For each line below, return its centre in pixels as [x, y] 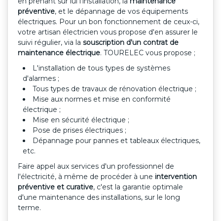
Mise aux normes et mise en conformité [102, 99]
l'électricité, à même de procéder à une [86, 177]
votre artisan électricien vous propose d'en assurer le [108, 32]
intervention [176, 177]
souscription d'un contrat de [131, 42]
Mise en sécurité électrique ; [81, 120]
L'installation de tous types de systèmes [101, 68]
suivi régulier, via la [50, 42]
